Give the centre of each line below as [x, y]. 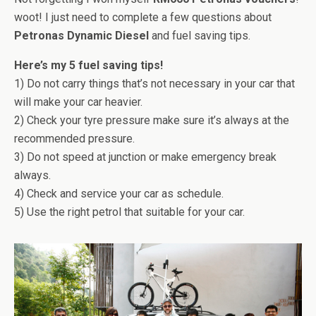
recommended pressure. [74, 139]
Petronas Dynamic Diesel [81, 36]
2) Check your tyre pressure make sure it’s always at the [152, 121]
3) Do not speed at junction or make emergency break [145, 157]
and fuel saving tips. [200, 36]
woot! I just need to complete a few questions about [143, 18]
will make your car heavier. [78, 102]
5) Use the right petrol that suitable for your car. [129, 212]
